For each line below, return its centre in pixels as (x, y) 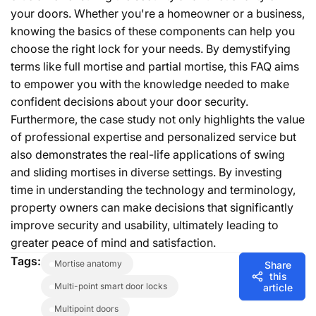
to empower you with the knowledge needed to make (150, 84)
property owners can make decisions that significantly (152, 208)
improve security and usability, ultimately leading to (145, 225)
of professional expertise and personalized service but (153, 137)
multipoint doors (90, 309)
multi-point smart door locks (115, 286)
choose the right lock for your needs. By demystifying (151, 49)
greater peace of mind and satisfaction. (113, 243)
